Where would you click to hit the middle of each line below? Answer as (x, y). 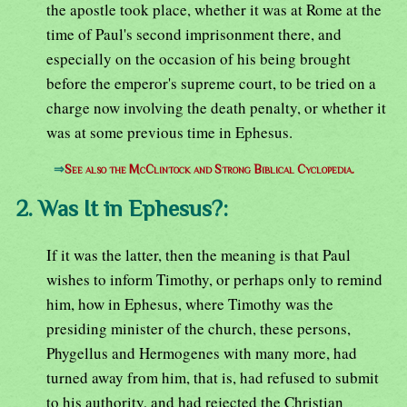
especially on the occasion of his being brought (199, 58)
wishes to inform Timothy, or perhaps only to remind (214, 280)
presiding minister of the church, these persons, (199, 329)
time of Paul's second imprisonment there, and (194, 34)
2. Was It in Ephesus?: (122, 209)
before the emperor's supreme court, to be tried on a (211, 83)
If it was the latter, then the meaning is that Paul (199, 255)
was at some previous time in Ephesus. (169, 132)
